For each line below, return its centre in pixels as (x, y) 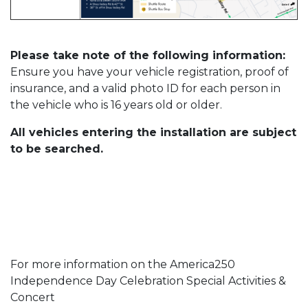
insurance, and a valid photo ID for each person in (145, 88)
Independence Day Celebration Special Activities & (148, 280)
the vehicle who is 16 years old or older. (118, 104)
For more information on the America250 (123, 264)
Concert (33, 297)
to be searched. (57, 148)
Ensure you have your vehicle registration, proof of (150, 71)
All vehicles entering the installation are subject (153, 132)
